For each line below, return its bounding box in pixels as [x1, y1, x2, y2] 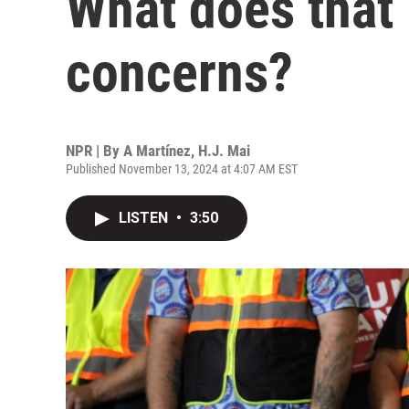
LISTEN [119, 209, 172, 226]
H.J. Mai [198, 142, 250, 160]
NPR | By [66, 142, 123, 160]
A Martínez [123, 142, 191, 160]
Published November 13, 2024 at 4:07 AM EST [66, 162, 298, 176]
